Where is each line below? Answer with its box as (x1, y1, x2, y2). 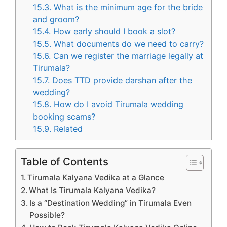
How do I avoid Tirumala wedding (51, 99, 184, 110)
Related (51, 124, 83, 134)
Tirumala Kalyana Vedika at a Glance (27, 173, 165, 183)
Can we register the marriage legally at (51, 51, 204, 61)
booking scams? (33, 111, 96, 122)
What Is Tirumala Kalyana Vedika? (29, 185, 156, 196)
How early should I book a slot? (51, 26, 176, 37)
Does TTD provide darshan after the (50, 75, 193, 86)
